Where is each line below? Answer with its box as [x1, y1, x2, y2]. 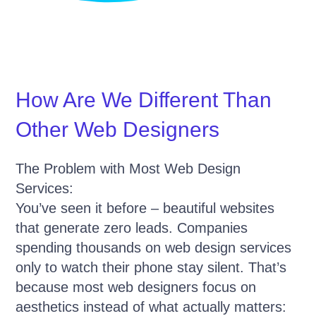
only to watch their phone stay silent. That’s [16, 260, 287, 276]
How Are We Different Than [16, 88, 272, 112]
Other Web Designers [16, 118, 220, 142]
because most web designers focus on [16, 279, 257, 296]
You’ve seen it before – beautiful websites [16, 200, 275, 217]
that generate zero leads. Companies [16, 220, 248, 236]
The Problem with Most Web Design [16, 161, 241, 177]
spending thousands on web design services [16, 240, 292, 256]
